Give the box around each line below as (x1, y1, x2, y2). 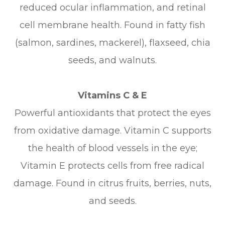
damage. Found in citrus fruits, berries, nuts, (14, 178, 211, 189)
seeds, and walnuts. (68, 55, 157, 66)
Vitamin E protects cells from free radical (21, 160, 204, 172)
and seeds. (88, 195, 137, 207)
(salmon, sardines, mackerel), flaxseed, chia (15, 37, 210, 49)
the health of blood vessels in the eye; (28, 143, 197, 154)
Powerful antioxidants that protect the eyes (14, 107, 211, 119)
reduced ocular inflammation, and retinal (19, 2, 206, 14)
